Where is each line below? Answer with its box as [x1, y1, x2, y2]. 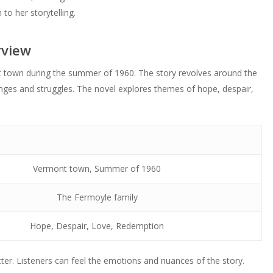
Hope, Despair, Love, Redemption [30, 220, 165, 232]
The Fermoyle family [56, 191, 138, 203]
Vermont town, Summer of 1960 [33, 163, 161, 174]
